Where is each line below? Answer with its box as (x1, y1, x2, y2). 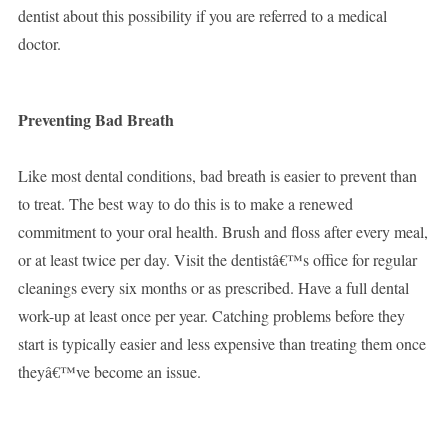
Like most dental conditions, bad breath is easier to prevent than (17, 165, 417, 187)
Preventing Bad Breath (17, 108, 174, 132)
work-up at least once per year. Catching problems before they (17, 305, 405, 327)
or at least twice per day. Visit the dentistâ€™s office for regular (17, 249, 417, 271)
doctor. (17, 33, 61, 55)
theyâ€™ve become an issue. (17, 361, 201, 383)
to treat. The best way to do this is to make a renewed (17, 193, 353, 215)
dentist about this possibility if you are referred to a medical (17, 5, 387, 27)
